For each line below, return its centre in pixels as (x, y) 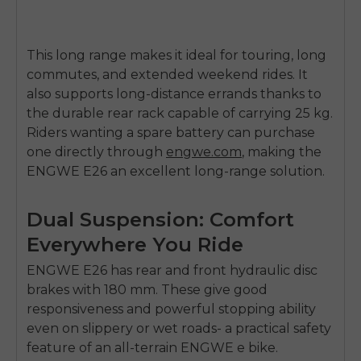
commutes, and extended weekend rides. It (167, 75)
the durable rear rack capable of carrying (161, 114)
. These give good (212, 290)
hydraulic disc (274, 271)
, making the (282, 152)
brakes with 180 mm (91, 290)
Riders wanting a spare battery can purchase (171, 133)
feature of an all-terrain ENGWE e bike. (152, 348)
